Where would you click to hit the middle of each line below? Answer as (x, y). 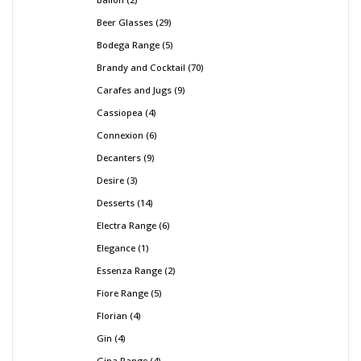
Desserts (116, 203)
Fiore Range (122, 293)
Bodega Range (128, 45)
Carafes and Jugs (134, 90)
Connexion (120, 135)
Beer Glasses (125, 23)
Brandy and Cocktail (141, 68)
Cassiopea (120, 113)
